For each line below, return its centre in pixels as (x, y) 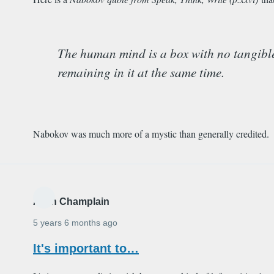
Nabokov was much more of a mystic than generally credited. (153, 134)
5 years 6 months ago (75, 223)
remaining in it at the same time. (141, 72)
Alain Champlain (71, 202)
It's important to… (86, 249)
